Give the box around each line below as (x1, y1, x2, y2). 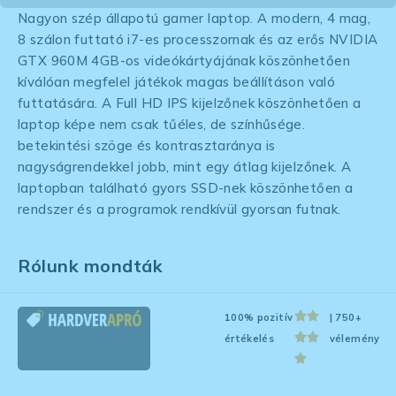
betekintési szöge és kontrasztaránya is (18, 137, 276, 155)
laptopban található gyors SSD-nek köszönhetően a (18, 179, 353, 197)
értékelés (224, 332, 275, 346)
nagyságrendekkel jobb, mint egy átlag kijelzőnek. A (18, 158, 352, 176)
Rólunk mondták (18, 255, 163, 278)
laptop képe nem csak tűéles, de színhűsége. (18, 116, 306, 133)
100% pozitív (224, 311, 293, 324)
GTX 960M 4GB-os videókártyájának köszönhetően (18, 52, 350, 70)
